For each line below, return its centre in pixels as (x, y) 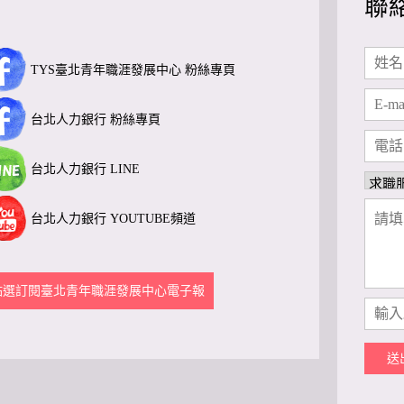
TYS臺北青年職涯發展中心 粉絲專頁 (133, 69)
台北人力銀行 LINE (85, 169)
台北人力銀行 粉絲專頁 (96, 119)
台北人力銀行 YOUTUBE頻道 (113, 218)
